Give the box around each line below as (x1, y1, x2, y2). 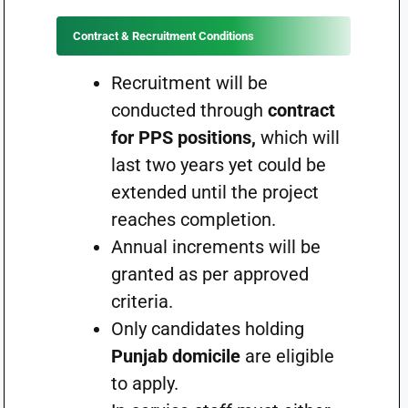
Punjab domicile (110, 345, 240, 367)
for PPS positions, (110, 127, 256, 148)
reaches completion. (110, 209, 276, 230)
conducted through (110, 99, 268, 121)
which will (255, 127, 340, 148)
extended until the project (110, 181, 319, 203)
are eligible (240, 345, 334, 367)
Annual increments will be (110, 236, 321, 258)
